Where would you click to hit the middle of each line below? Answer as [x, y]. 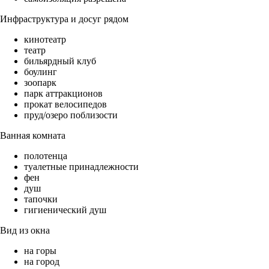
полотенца [46, 156]
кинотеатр [45, 40]
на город [42, 262]
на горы [40, 251]
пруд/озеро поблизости [71, 115]
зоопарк [40, 83]
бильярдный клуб [60, 61]
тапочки [41, 199]
